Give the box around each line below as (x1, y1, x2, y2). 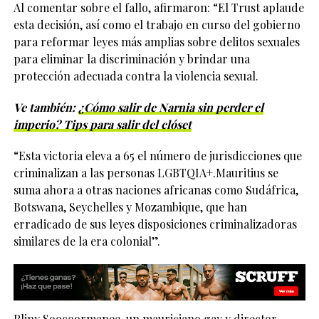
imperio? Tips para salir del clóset (13, 117, 192, 132)
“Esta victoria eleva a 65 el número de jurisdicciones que (13, 148, 302, 163)
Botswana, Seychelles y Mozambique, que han (13, 199, 247, 214)
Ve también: (13, 100, 78, 115)
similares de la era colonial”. (13, 234, 160, 249)
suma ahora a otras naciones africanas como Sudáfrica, (13, 182, 298, 197)
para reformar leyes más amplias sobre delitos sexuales (13, 34, 300, 49)
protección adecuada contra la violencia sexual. (13, 68, 258, 83)
